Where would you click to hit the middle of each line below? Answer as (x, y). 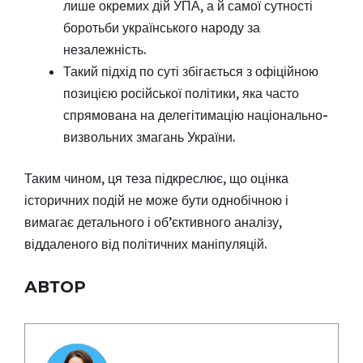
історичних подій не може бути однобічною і (156, 200)
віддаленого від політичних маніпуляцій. (145, 243)
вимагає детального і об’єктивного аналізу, (153, 222)
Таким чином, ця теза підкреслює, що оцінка (156, 178)
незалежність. (105, 49)
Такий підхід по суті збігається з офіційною (191, 71)
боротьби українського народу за (162, 27)
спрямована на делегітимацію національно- (196, 115)
